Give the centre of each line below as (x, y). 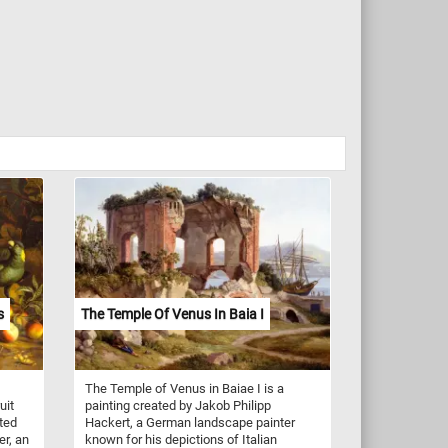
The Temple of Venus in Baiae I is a (184, 388)
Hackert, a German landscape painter (189, 422)
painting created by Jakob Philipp (177, 405)
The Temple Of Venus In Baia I (172, 313)
